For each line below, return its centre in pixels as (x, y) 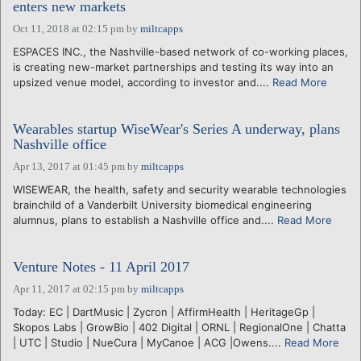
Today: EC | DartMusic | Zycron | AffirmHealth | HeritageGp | (164, 311)
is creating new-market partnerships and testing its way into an (173, 66)
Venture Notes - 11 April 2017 (101, 266)
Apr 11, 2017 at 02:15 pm (69, 288)
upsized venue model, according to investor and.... (143, 82)
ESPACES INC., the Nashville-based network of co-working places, (180, 51)
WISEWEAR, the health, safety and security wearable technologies (180, 189)
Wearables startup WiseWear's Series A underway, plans (176, 129)
